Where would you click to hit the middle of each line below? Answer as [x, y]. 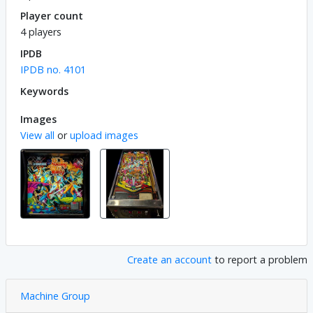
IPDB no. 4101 [53, 69]
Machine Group [55, 296]
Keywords [44, 91]
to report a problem [260, 259]
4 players [41, 31]
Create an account [169, 259]
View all [37, 135]
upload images [104, 135]
